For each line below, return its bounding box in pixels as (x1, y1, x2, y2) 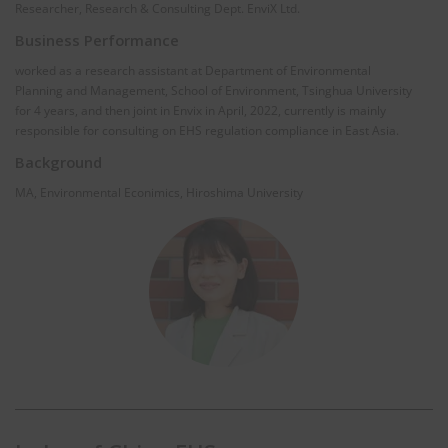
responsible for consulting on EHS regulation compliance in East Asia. (15, 122, 399, 140)
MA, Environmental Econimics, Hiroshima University (15, 184, 303, 202)
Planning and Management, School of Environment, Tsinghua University (15, 82, 412, 100)
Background (15, 152, 102, 173)
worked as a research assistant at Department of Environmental (15, 62, 371, 80)
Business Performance (15, 30, 179, 51)
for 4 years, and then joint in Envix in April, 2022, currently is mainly (15, 102, 386, 120)
